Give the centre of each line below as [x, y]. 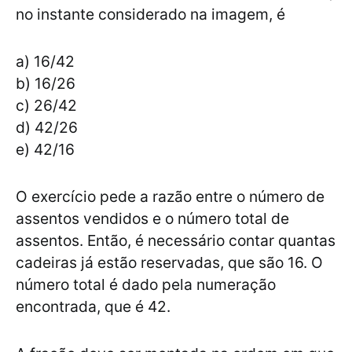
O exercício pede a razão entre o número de [170, 197]
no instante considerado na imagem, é [150, 15]
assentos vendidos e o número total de [152, 219]
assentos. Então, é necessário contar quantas [176, 241]
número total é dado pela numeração [146, 285]
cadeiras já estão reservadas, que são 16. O [169, 263]
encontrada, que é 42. [95, 307]
